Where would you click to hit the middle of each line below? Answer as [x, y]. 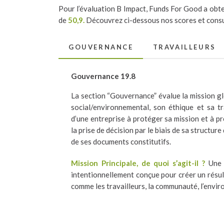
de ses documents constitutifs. [121, 141]
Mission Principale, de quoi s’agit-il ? [138, 163]
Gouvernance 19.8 [103, 76]
